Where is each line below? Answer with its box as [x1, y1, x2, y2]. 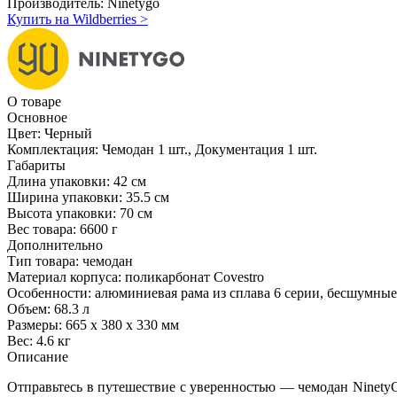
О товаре [7, 93, 61, 109]
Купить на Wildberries [7, 11, 136, 27]
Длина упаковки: [7, 173, 110, 189]
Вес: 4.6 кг [7, 332, 71, 348]
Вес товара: [7, 221, 76, 237]
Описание [7, 348, 68, 364]
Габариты [7, 157, 66, 173]
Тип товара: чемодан [7, 253, 133, 269]
